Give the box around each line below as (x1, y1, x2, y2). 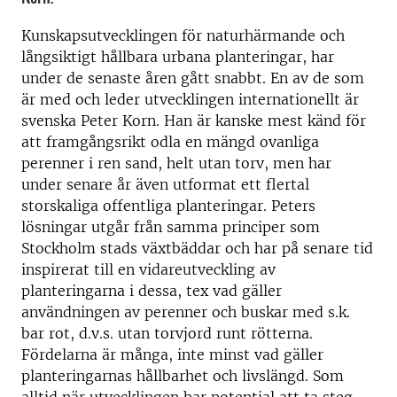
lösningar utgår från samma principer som (21, 218, 320, 236)
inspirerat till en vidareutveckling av (21, 261, 276, 278)
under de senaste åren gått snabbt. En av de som (21, 69, 364, 87)
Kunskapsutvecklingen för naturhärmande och (21, 27, 345, 44)
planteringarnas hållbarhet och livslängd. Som (21, 367, 344, 385)
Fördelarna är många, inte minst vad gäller (21, 346, 323, 363)
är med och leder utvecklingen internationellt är (21, 90, 359, 108)
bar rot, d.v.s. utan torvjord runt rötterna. (21, 324, 313, 342)
